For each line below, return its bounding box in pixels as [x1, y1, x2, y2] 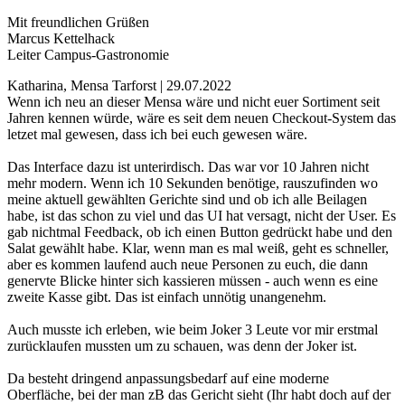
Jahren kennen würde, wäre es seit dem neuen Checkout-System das [7, 110, 396, 127]
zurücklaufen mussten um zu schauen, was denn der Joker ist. [7, 338, 357, 354]
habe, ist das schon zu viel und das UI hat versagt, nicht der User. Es [7, 208, 396, 224]
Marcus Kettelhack [7, 31, 115, 47]
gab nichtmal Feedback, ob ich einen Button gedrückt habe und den [7, 224, 392, 240]
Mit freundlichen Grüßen [7, 14, 149, 31]
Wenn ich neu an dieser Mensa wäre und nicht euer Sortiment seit [7, 94, 380, 110]
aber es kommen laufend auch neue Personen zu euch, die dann [7, 257, 368, 273]
